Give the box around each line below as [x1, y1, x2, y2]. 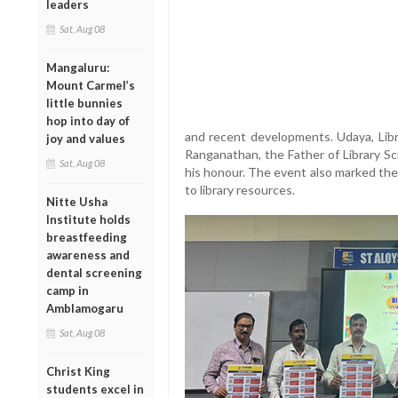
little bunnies [46, 95, 123, 110]
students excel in [46, 381, 144, 396]
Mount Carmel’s [46, 77, 135, 92]
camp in [46, 283, 89, 298]
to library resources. [184, 182, 295, 198]
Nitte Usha [46, 194, 107, 209]
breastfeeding [46, 229, 127, 244]
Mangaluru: [46, 60, 109, 75]
